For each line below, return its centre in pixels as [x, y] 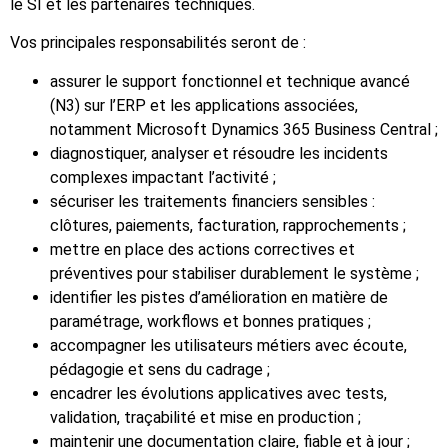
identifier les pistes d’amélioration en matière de [219, 297]
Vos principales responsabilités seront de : [158, 43]
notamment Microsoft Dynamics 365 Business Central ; [244, 129]
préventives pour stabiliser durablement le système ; [234, 273]
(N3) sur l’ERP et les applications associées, [204, 105]
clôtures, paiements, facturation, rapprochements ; [228, 225]
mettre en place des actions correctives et [202, 249]
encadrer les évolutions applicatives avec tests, [218, 393]
